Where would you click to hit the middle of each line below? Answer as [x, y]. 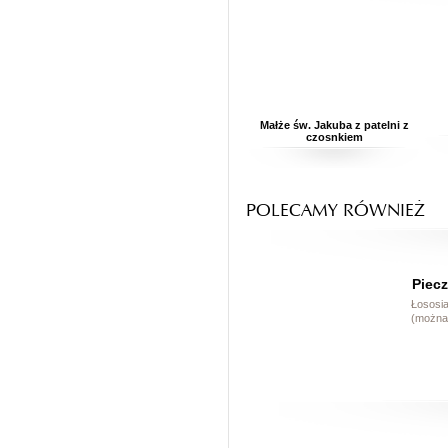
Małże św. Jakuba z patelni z [334, 125]
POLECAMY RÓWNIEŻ [336, 210]
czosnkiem [334, 137]
